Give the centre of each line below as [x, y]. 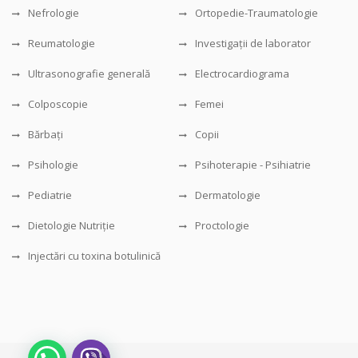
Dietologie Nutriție [72, 225]
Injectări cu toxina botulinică [94, 255]
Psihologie [53, 164]
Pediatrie [50, 195]
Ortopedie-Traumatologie [257, 12]
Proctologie [222, 225]
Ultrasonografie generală [89, 73]
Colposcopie [58, 103]
